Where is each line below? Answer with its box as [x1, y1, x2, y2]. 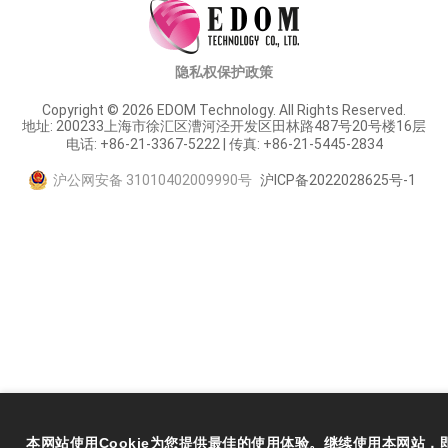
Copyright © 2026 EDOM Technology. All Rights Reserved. [42, 102, 406, 118]
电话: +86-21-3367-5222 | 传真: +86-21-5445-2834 [65, 136, 383, 152]
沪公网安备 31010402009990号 [52, 172, 252, 188]
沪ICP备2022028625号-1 [259, 172, 416, 188]
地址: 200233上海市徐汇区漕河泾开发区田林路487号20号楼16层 [22, 118, 426, 134]
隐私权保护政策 [175, 64, 273, 80]
